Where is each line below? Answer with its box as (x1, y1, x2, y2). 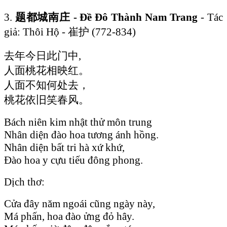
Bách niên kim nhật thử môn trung (4, 116, 152, 128)
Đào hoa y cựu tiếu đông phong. (4, 154, 143, 166)
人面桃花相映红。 (4, 64, 89, 77)
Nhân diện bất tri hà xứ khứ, (4, 141, 125, 154)
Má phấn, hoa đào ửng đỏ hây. (4, 210, 134, 222)
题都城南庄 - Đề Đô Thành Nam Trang (15, 11, 198, 23)
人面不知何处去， (4, 79, 89, 91)
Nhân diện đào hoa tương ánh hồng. (4, 128, 159, 141)
